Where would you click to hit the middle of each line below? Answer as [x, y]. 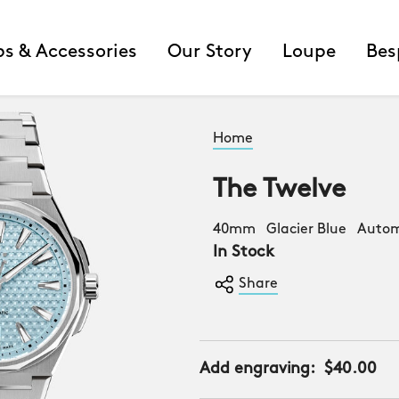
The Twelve [279, 190]
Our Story [210, 52]
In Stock [244, 252]
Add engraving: [258, 369]
